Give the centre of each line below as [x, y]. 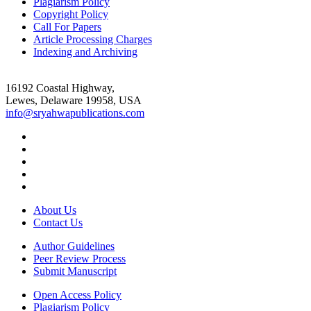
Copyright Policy [71, 14]
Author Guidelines [74, 246]
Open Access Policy [77, 294]
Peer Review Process [79, 258]
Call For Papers [67, 26]
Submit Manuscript [75, 271]
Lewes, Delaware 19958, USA [74, 100]
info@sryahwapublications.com [75, 112]
